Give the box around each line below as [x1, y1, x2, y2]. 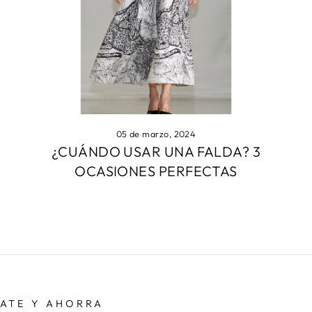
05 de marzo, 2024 [116, 127, 196, 139]
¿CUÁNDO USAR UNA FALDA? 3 [51, 142, 261, 160]
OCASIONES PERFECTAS [75, 162, 237, 180]
